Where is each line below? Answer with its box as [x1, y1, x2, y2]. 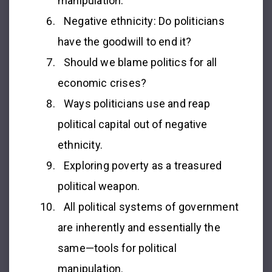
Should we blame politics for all [64, 55, 217, 69]
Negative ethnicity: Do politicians [64, 14, 225, 27]
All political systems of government [64, 200, 239, 213]
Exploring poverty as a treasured [64, 158, 222, 172]
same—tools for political [58, 241, 177, 254]
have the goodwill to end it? [58, 35, 192, 48]
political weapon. [58, 179, 140, 192]
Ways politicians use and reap [64, 97, 210, 110]
